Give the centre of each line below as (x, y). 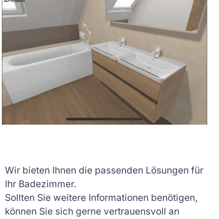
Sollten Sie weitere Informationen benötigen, (101, 197)
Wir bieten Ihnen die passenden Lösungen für (104, 170)
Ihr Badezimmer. (41, 184)
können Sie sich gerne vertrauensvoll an (92, 211)
